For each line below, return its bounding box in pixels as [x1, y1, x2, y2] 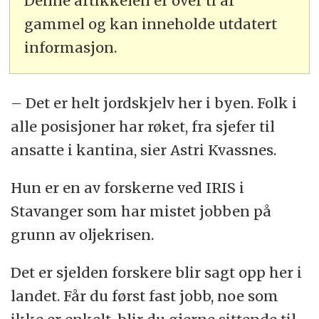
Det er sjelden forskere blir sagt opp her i [11, 263, 303, 281]
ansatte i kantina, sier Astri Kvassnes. [11, 140, 277, 159]
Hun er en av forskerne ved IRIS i [11, 178, 245, 197]
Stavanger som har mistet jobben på [11, 202, 272, 220]
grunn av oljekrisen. [11, 225, 155, 244]
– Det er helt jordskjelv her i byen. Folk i [11, 93, 298, 112]
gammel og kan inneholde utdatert [24, 15, 278, 33]
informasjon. [24, 38, 117, 57]
